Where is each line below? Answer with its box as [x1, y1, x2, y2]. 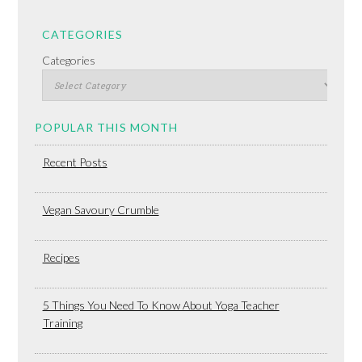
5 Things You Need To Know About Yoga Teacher [42, 297, 280, 312]
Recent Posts [42, 154, 107, 169]
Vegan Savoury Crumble [42, 202, 159, 217]
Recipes [42, 250, 80, 264]
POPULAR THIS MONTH [34, 120, 178, 134]
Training [42, 315, 82, 330]
